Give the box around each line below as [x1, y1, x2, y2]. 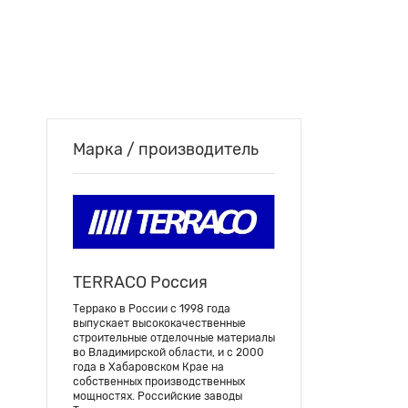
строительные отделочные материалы [73, 331, 275, 344]
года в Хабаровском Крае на [73, 360, 224, 373]
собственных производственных [73, 374, 245, 388]
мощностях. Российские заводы [73, 389, 242, 403]
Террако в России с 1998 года [73, 301, 230, 315]
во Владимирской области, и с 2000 [73, 345, 264, 359]
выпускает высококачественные [73, 316, 246, 330]
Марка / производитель [73, 139, 259, 159]
